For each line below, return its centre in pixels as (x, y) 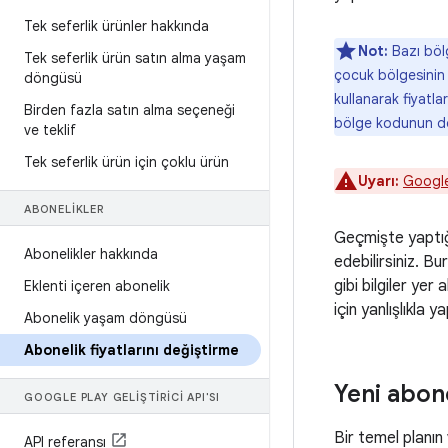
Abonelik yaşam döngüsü (105, 318)
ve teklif (50, 130)
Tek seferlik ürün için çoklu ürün (126, 162)
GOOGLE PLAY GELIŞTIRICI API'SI (122, 397)
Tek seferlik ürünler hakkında (116, 26)
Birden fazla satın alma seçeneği (129, 110)
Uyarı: (378, 181)
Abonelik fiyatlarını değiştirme (131, 350)
